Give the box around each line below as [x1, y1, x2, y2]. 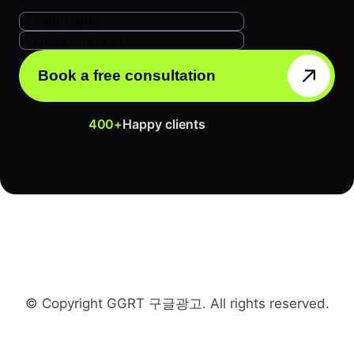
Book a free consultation [38, 66, 216, 84]
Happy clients [122, 115, 205, 132]
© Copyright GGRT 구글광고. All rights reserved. [24, 296, 330, 311]
